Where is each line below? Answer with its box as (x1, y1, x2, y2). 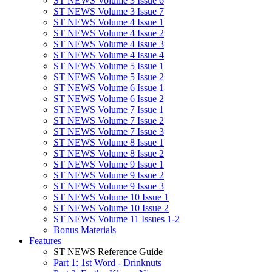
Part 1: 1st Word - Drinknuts (53, 257, 161, 268)
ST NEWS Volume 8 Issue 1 (53, 137, 164, 148)
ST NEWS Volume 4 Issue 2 (53, 28, 164, 38)
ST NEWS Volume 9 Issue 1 (53, 159, 164, 169)
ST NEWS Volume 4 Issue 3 (53, 39, 164, 49)
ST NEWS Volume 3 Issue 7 (53, 6, 164, 16)
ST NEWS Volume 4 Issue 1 (53, 17, 164, 27)
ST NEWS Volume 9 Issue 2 (53, 170, 164, 180)
